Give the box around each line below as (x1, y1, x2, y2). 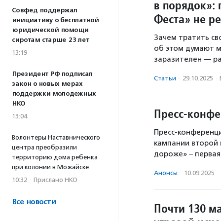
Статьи (154, 74, 176, 82)
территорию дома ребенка (12, 153, 98, 161)
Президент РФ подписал (12, 70, 93, 78)
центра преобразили (12, 144, 77, 151)
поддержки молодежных (12, 90, 96, 98)
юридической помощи (12, 26, 88, 34)
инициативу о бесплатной (12, 16, 99, 24)
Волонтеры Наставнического (12, 134, 100, 141)
